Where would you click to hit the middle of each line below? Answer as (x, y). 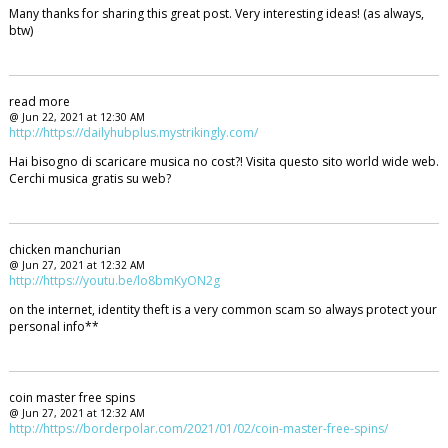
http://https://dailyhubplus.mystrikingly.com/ (133, 132)
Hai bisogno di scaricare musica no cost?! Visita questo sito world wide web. (223, 161)
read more (39, 101)
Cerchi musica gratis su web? (89, 178)
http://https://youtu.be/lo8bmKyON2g (114, 280)
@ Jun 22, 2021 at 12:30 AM (76, 116)
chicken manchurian (64, 249)
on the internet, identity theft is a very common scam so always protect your (222, 309)
